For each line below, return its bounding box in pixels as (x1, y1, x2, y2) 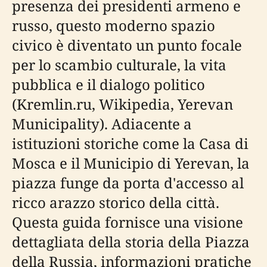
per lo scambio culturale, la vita (12, 55, 226, 74)
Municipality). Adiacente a (12, 114, 192, 133)
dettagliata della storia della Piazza (12, 232, 250, 252)
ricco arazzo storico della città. (12, 193, 219, 212)
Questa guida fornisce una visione (12, 212, 243, 232)
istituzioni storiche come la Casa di (12, 133, 249, 153)
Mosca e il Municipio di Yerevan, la (12, 153, 250, 173)
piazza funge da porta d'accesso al (12, 173, 244, 193)
